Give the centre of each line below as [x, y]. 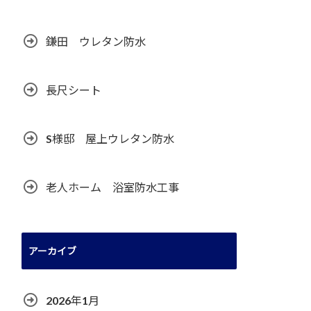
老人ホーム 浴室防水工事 [112, 187]
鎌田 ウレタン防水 [96, 41]
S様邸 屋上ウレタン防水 [110, 138]
